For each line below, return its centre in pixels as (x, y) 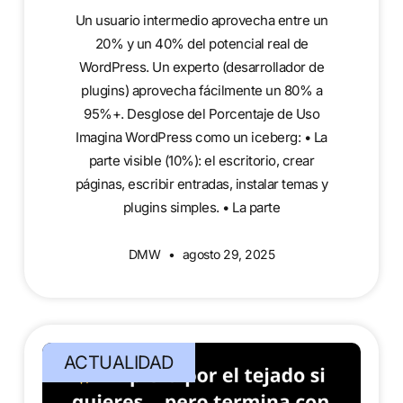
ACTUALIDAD (118, 363)
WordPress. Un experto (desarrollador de (201, 67)
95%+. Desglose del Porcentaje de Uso (201, 114)
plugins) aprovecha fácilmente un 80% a (201, 91)
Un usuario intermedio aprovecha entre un (201, 21)
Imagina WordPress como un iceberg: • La (201, 138)
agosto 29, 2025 (227, 255)
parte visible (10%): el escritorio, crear (201, 161)
